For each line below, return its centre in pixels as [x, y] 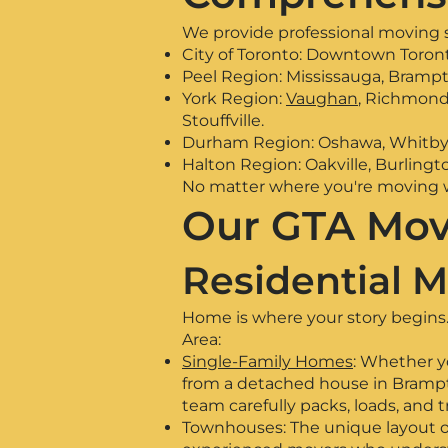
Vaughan [322, 98]
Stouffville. [223, 120]
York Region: [234, 98]
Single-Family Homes [267, 361]
